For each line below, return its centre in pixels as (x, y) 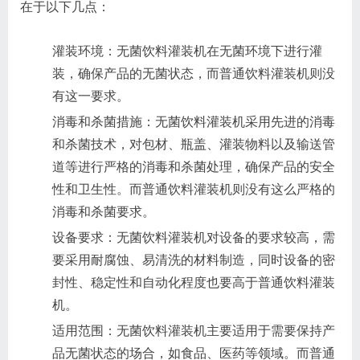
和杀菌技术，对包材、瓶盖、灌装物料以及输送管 (194, 144)
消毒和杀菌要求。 (104, 211)
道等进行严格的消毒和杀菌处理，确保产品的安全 (194, 166)
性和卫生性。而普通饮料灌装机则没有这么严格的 (194, 189)
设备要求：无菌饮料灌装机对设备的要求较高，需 (194, 237)
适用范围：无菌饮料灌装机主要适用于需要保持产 (194, 330)
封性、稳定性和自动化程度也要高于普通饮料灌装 (194, 282)
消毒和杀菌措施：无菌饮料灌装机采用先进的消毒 (194, 121)
